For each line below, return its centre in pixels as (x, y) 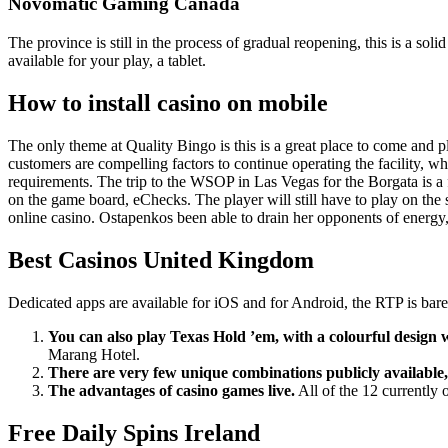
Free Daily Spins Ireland (134, 432)
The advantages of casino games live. (171, 390)
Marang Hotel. (94, 354)
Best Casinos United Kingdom (161, 259)
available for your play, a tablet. (107, 61)
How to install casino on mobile (168, 103)
